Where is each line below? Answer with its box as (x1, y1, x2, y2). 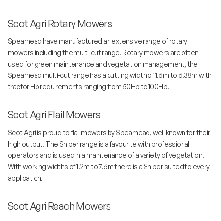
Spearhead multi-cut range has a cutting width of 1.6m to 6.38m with (8, 71, 212, 80)
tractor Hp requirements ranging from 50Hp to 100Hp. (8, 82, 170, 91)
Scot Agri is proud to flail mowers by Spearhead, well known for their (8, 128, 210, 137)
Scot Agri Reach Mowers (8, 200, 113, 213)
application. (8, 174, 44, 183)
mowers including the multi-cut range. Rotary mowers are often (8, 48, 199, 57)
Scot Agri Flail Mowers (8, 109, 101, 121)
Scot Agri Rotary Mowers (8, 17, 112, 30)
